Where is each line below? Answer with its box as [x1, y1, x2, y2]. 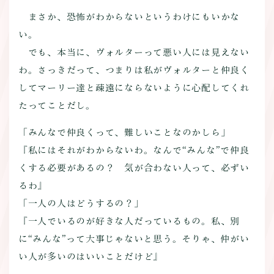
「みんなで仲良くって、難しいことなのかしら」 [18, 128, 231, 138]
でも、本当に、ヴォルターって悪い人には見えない [18, 48, 250, 57]
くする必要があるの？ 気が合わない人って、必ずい [18, 163, 250, 173]
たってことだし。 [18, 101, 95, 111]
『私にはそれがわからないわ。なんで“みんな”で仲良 [18, 146, 250, 155]
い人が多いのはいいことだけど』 [18, 252, 163, 262]
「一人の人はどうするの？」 [18, 199, 144, 209]
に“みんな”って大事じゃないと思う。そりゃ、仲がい [18, 234, 250, 244]
